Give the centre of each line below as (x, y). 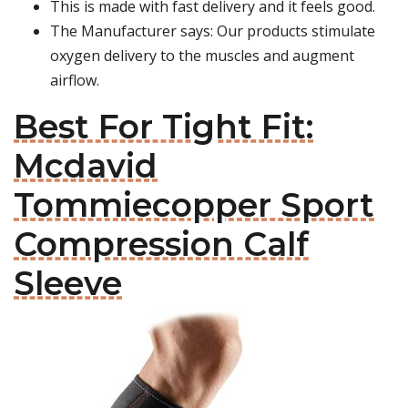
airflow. (75, 80)
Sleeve (68, 283)
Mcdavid (86, 166)
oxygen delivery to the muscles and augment (202, 56)
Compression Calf (161, 244)
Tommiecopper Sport (194, 205)
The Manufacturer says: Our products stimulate (213, 31)
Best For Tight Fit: (163, 127)
